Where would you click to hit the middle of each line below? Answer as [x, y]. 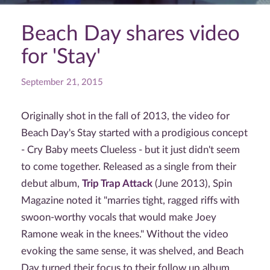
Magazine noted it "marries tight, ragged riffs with [130, 200]
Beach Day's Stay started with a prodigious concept [134, 133]
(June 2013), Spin [192, 184]
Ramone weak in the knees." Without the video [125, 234]
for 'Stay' [61, 57]
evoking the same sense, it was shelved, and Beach [132, 251]
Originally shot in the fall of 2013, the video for [125, 116]
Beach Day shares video [130, 34]
